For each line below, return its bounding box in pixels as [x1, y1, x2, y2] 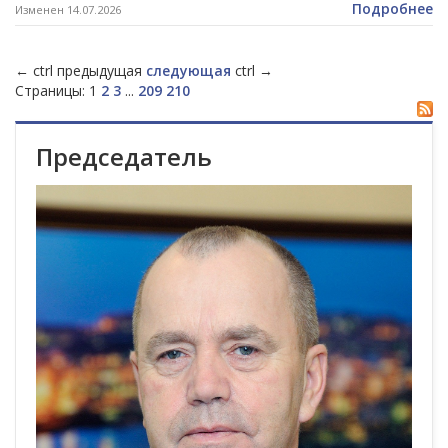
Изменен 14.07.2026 [15, 2, 121, 18]
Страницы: [15, 81, 85, 101]
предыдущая [57, 61, 142, 81]
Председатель [36, 140, 212, 174]
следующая [146, 61, 231, 81]
